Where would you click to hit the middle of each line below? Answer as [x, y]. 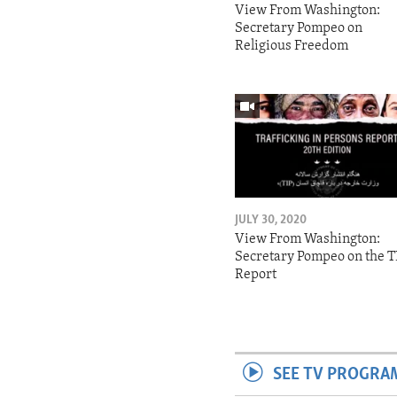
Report [256, 274]
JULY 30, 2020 [271, 220]
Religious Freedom [292, 46]
